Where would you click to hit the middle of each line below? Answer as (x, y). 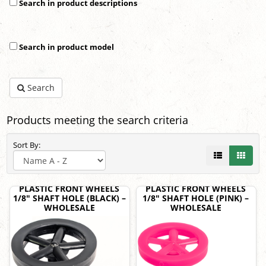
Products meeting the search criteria (97, 120)
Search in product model (66, 47)
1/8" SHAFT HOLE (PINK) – (196, 198)
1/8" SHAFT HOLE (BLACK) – (69, 198)
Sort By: (28, 145)
